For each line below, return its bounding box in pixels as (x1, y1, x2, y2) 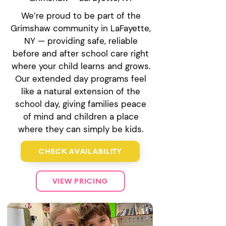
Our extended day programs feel (15, 73, 146, 84)
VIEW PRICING (52, 177, 109, 186)
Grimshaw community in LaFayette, (11, 23, 151, 34)
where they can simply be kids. (18, 124, 143, 135)
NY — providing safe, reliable (24, 35, 138, 46)
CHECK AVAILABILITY (38, 147, 122, 156)
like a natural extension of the (21, 86, 140, 97)
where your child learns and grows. (11, 61, 150, 72)
